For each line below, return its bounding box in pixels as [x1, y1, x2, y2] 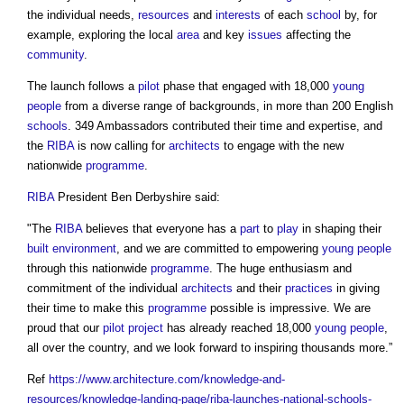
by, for [341, 8, 377, 23]
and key [199, 28, 248, 42]
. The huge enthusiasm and [209, 262, 352, 276]
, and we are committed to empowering [116, 242, 322, 256]
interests [216, 8, 261, 23]
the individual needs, [27, 8, 138, 23]
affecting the [282, 28, 351, 42]
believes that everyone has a [82, 222, 240, 236]
